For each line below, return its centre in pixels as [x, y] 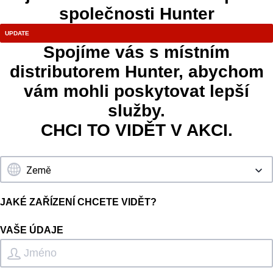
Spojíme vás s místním [136, 52]
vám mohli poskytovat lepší [136, 91]
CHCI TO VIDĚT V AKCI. [136, 130]
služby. [136, 111]
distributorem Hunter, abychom [136, 72]
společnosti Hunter [136, 14]
